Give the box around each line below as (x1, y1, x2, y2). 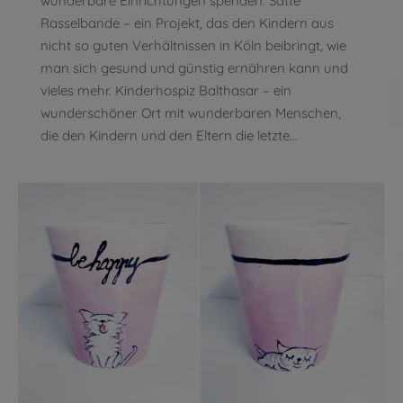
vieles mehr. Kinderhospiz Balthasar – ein (40, 82, 291, 100)
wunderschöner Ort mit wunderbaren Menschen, (40, 104, 341, 122)
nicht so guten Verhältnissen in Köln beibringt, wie (40, 37, 346, 55)
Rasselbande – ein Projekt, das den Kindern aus (40, 14, 334, 32)
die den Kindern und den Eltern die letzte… (40, 127, 297, 145)
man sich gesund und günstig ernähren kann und (40, 59, 348, 77)
